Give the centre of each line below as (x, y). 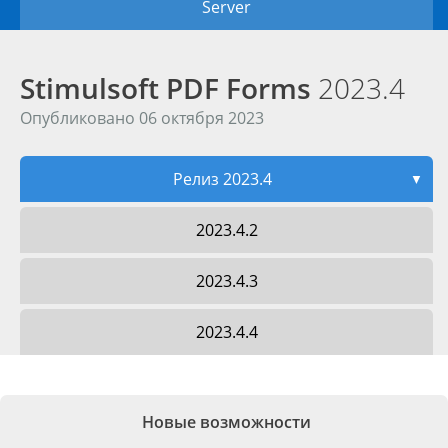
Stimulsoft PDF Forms (169, 88)
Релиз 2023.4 (222, 179)
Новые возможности (226, 422)
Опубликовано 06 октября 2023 (142, 118)
